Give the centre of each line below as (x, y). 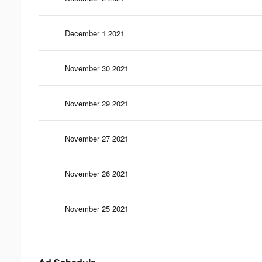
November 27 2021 (97, 138)
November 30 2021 (97, 68)
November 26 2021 (97, 173)
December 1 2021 (95, 33)
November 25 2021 (97, 208)
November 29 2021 (97, 103)
